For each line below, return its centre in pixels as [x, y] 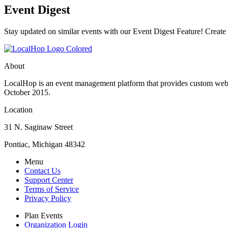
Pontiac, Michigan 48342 [45, 145]
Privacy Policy [48, 198]
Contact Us [42, 171]
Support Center [49, 180]
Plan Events [44, 216]
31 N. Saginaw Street [38, 127]
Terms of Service [52, 189]
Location [18, 110]
